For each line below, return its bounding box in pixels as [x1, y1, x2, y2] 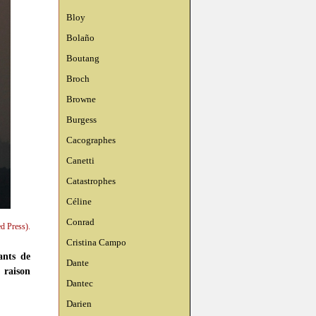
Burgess [66, 114, 97, 125]
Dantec [66, 278, 93, 288]
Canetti [66, 155, 95, 166]
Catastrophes [66, 176, 116, 186]
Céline [66, 196, 92, 207]
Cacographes [66, 135, 116, 145]
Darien [66, 298, 92, 309]
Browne [66, 94, 96, 104]
